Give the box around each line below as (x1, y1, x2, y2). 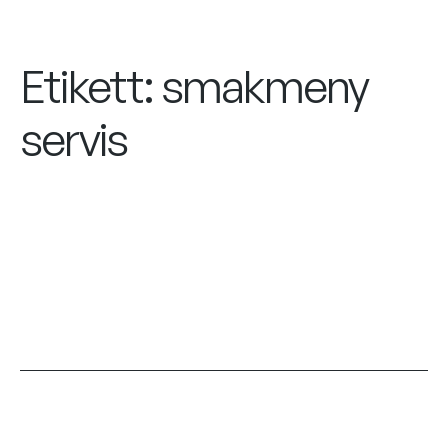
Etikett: (20, 58, 161, 115)
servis (20, 111, 128, 168)
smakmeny (160, 58, 369, 115)
